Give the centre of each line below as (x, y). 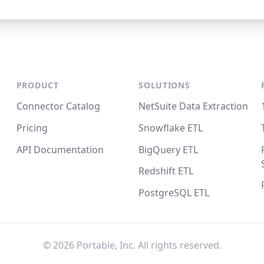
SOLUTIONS (164, 85)
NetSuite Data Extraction (194, 106)
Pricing (32, 128)
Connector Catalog (58, 106)
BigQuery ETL (169, 149)
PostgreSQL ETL (174, 193)
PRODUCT (37, 85)
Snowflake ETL (171, 128)
